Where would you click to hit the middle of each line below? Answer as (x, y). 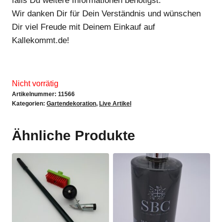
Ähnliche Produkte (74, 136)
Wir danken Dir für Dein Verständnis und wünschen (106, 14)
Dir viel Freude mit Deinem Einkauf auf (83, 27)
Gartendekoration (71, 104)
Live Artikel (115, 104)
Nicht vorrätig (35, 84)
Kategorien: (29, 104)
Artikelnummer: (35, 94)
